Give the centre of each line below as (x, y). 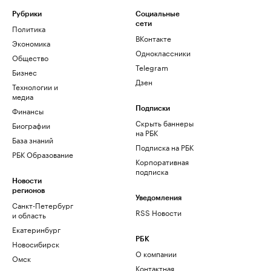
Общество (30, 57)
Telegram (152, 67)
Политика (29, 28)
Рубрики (27, 14)
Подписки (153, 108)
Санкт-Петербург (43, 205)
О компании (156, 253)
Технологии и (35, 86)
